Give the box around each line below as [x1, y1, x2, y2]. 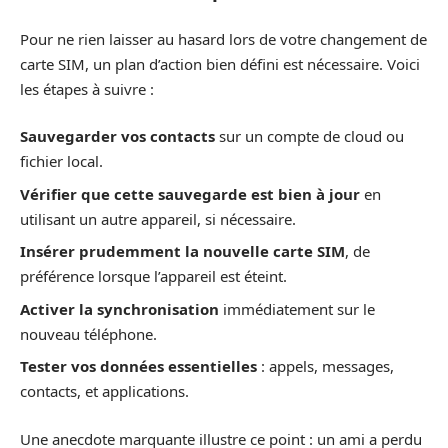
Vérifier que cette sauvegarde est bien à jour [20, 183, 360, 204]
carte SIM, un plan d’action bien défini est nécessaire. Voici [20, 53, 420, 74]
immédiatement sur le [219, 298, 375, 319]
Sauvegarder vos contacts [20, 126, 215, 146]
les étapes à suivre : [20, 78, 154, 99]
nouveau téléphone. [20, 323, 157, 344]
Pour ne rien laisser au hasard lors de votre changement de [20, 28, 427, 49]
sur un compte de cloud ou [215, 126, 404, 146]
